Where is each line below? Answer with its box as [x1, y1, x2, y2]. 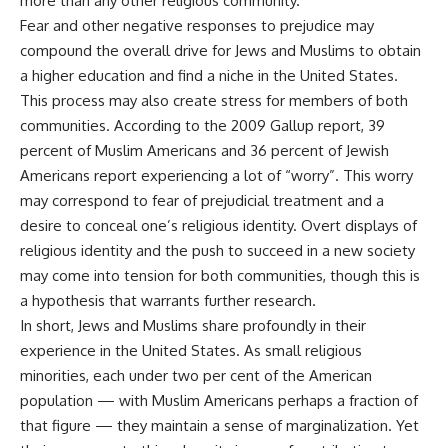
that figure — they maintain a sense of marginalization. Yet [20, 416, 419, 435]
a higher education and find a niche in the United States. [20, 66, 398, 85]
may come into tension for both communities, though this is [20, 266, 420, 285]
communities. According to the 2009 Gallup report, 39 [20, 116, 385, 135]
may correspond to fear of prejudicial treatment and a [20, 191, 384, 210]
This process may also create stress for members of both [20, 91, 408, 110]
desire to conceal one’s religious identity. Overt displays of [20, 216, 417, 235]
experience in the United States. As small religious [20, 341, 362, 360]
